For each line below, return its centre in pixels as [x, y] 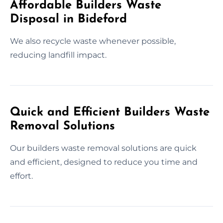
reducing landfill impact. [58, 55]
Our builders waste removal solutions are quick [103, 148]
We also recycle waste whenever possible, [93, 41]
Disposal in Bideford [68, 19]
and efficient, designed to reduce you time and [104, 162]
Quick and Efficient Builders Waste [110, 112]
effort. [21, 176]
